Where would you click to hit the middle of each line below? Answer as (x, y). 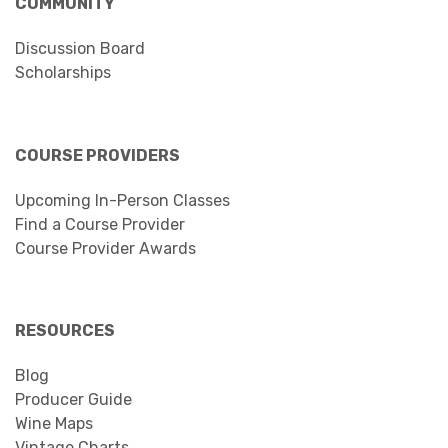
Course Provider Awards (105, 248)
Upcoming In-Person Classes (122, 200)
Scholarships (63, 72)
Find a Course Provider (100, 224)
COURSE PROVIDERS (97, 155)
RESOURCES (65, 330)
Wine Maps (54, 423)
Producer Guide (73, 399)
